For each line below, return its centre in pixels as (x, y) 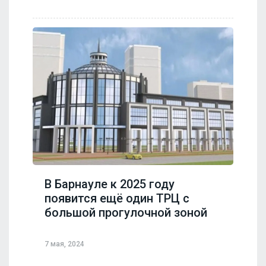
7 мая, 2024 (64, 244)
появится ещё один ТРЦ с (117, 199)
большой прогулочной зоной (126, 213)
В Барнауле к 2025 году (110, 184)
